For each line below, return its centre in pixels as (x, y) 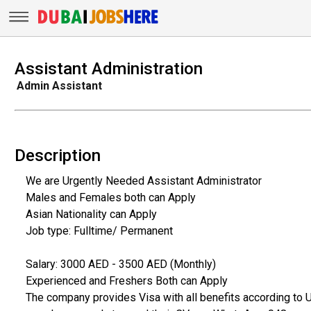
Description (57, 155)
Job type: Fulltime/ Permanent (99, 230)
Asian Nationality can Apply (91, 214)
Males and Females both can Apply (110, 197)
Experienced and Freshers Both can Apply (126, 280)
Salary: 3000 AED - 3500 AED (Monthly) (120, 264)
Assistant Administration (108, 68)
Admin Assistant (59, 85)
